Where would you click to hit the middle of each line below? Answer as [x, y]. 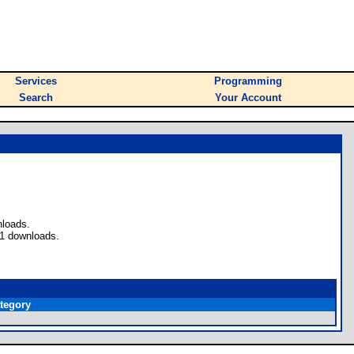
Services [36, 81]
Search [36, 98]
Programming [248, 81]
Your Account [248, 98]
